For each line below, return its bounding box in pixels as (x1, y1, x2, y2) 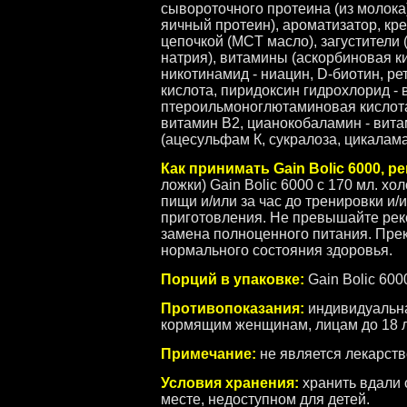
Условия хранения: (161, 375, 299, 391)
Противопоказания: (161, 301, 304, 316)
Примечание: (161, 346, 256, 362)
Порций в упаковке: (161, 272, 304, 287)
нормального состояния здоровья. (161, 243, 392, 258)
